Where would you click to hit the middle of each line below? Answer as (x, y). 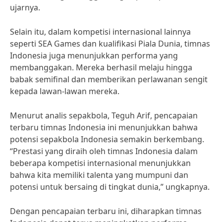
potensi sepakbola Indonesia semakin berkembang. (107, 139)
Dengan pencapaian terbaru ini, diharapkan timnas (106, 211)
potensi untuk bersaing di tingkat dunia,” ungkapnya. (110, 187)
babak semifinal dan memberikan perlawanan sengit (109, 79)
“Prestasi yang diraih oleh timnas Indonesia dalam (104, 151)
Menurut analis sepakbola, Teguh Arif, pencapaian (104, 115)
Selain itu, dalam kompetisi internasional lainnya (100, 32)
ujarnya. (25, 7)
